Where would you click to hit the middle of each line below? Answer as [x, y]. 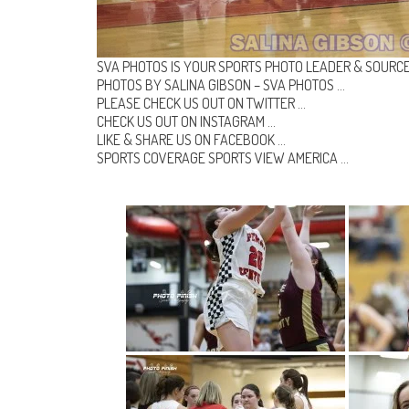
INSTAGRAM [232, 122]
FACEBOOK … [250, 140]
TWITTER [271, 104]
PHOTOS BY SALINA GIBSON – [180, 85]
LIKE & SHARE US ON [155, 140]
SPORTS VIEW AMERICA [273, 158]
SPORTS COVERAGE [152, 158]
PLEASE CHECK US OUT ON [172, 104]
